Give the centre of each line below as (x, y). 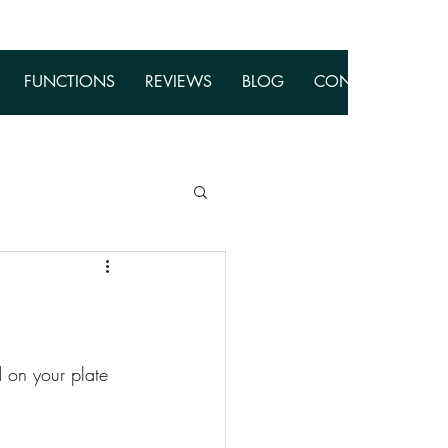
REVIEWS (178, 81)
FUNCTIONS (69, 81)
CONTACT (351, 81)
